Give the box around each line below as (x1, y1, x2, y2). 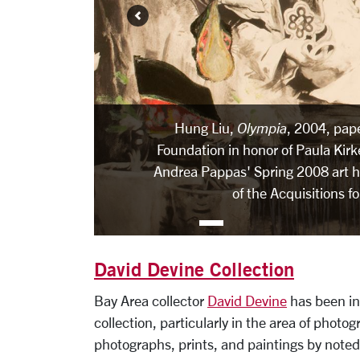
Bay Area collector (94, 292, 207, 309)
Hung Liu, (174, 119, 237, 136)
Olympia (236, 119, 287, 136)
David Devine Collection (94, 256, 294, 281)
